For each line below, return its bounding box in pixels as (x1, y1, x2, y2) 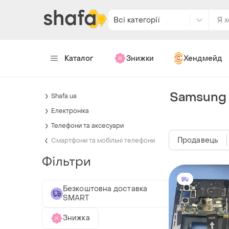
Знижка (63, 213, 90, 223)
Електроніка (51, 106, 89, 115)
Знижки (126, 53, 154, 63)
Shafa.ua (51, 91, 77, 100)
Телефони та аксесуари (51, 121, 124, 130)
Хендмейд (183, 53, 222, 63)
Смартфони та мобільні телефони (51, 136, 155, 145)
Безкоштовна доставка (63, 184, 147, 194)
